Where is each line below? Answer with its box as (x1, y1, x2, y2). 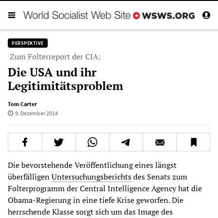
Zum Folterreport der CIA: (10, 51, 101, 62)
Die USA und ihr (8, 64, 96, 80)
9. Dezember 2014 (15, 109, 58, 117)
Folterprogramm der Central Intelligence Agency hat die (8, 182, 202, 194)
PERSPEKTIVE (12, 39, 44, 46)
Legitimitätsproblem (8, 77, 123, 93)
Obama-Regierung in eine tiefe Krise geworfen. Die (8, 194, 183, 205)
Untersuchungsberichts (52, 171, 131, 182)
